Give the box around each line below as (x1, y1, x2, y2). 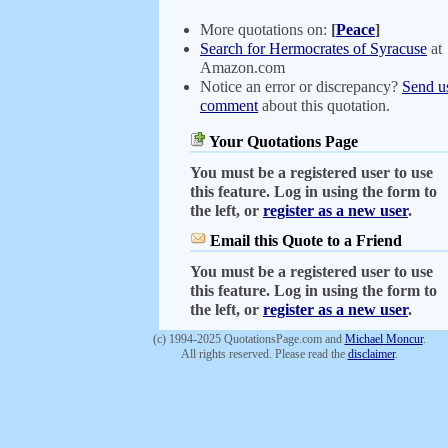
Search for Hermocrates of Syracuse (200, 40, 427, 57)
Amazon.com (200, 59, 285, 76)
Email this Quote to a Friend (210, 232, 402, 249)
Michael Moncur (344, 332, 423, 346)
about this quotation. (258, 97, 390, 114)
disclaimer (347, 347, 395, 361)
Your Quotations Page (206, 133, 358, 150)
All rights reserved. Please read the (180, 347, 348, 361)
